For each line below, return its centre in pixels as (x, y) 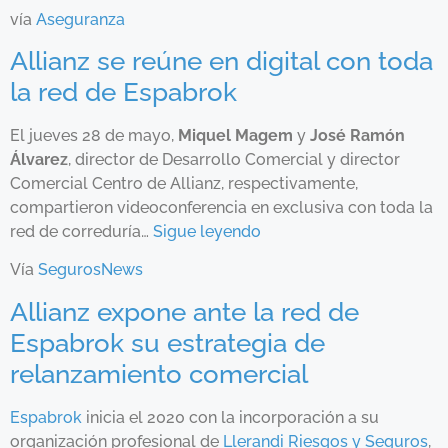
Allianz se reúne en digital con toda (221, 60)
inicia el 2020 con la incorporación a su (230, 417)
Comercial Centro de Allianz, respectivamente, (184, 183)
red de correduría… (81, 231)
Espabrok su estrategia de (167, 342)
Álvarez (39, 159)
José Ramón (355, 135)
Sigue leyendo (207, 231)
